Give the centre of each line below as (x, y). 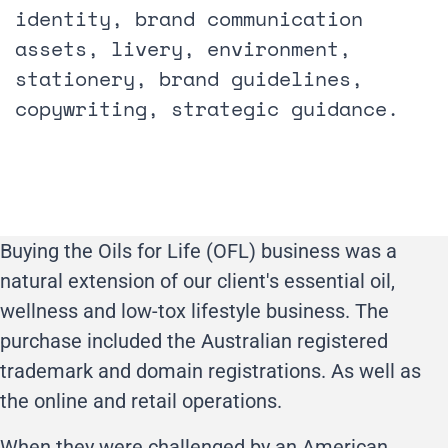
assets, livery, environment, (183, 48)
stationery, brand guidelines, (189, 78)
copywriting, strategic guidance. (207, 108)
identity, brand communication (189, 18)
